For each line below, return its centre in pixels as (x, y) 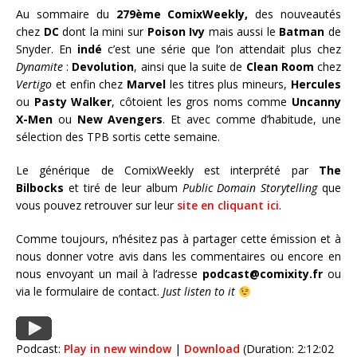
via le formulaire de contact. (89, 292)
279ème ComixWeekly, (182, 14)
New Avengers (120, 120)
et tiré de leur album (123, 188)
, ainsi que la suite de (190, 67)
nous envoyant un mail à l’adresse (110, 274)
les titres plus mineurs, (229, 84)
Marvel (147, 84)
